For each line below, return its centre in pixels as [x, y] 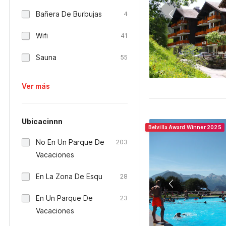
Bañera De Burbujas [69, 14]
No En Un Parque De [70, 142]
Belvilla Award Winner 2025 [185, 127]
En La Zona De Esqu [69, 176]
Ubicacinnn [42, 121]
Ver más [36, 86]
